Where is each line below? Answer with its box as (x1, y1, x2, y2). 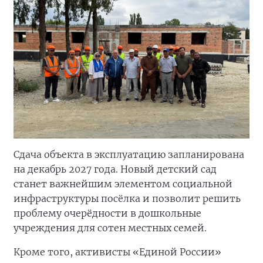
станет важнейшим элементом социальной (14, 177, 232, 190)
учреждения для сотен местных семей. (14, 221, 207, 234)
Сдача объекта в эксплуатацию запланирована (14, 148, 244, 160)
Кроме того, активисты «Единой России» (14, 245, 221, 258)
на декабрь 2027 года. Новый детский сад (14, 163, 217, 175)
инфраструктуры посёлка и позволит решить (14, 192, 241, 204)
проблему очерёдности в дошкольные (14, 207, 201, 219)
